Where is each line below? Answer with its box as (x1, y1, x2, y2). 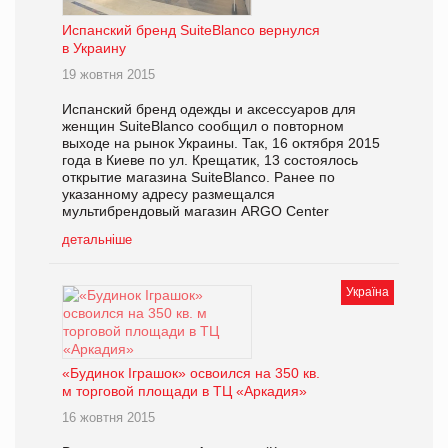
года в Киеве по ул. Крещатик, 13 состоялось (62, 152, 358, 169)
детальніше (62, 232, 132, 248)
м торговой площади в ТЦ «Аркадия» (62, 383, 307, 400)
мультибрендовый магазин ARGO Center (62, 203, 329, 220)
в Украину (62, 40, 126, 57)
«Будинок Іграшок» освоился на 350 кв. (62, 365, 320, 382)
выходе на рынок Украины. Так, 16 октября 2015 (62, 135, 380, 152)
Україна (346, 285, 389, 300)
